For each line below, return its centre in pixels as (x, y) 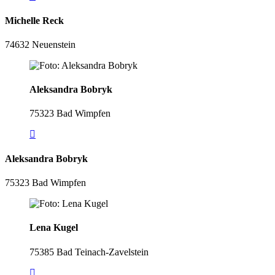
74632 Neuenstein (40, 44)
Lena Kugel (54, 228)
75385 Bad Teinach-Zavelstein (89, 252)
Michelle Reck (34, 20)
